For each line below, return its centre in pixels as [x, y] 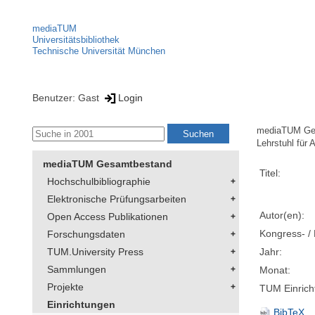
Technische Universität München [99, 51]
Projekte [65, 287]
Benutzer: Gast [67, 97]
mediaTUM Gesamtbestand [108, 164]
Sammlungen [77, 270]
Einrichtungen [81, 305]
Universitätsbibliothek [76, 40]
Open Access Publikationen [108, 217]
